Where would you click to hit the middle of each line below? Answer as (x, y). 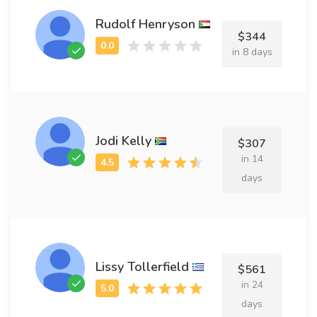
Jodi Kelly (123, 140)
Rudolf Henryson (145, 24)
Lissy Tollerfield (142, 266)
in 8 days (252, 52)
